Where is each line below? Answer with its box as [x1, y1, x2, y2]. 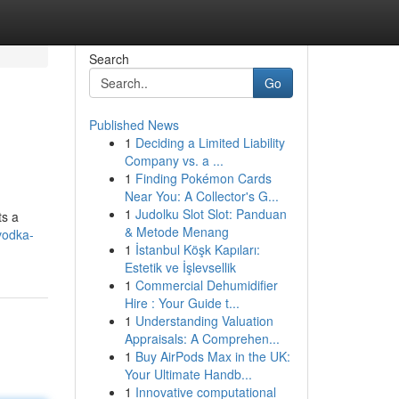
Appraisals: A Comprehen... [124, 330, 280, 347]
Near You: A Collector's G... [124, 187, 279, 205]
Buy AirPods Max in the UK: [134, 347, 290, 365]
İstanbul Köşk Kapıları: [134, 240, 260, 258]
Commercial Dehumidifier [134, 276, 278, 294]
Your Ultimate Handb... [124, 365, 252, 383]
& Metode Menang [124, 223, 229, 240]
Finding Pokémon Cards [134, 169, 272, 187]
